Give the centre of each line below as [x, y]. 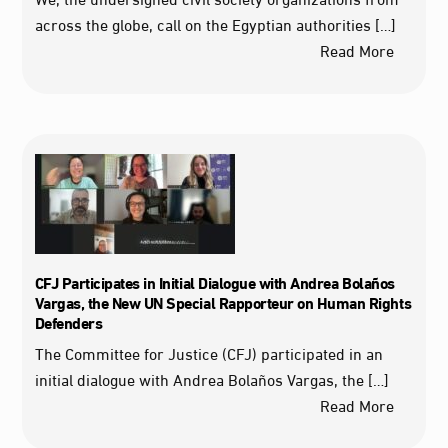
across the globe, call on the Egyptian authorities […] [215, 23]
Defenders [68, 322]
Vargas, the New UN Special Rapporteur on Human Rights [223, 302]
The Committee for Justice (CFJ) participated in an [208, 353]
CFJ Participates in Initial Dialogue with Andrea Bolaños [214, 282]
